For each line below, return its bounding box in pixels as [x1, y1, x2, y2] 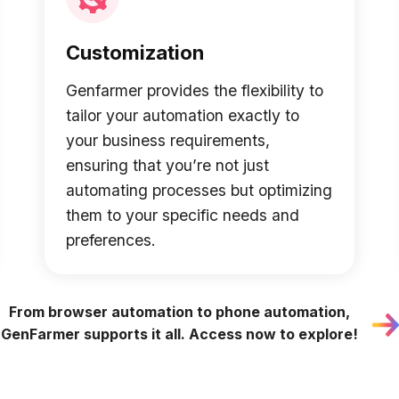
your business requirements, [66, 131, 270, 151]
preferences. [66, 231, 156, 250]
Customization [66, 41, 204, 65]
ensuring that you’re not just [66, 156, 269, 175]
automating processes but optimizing [66, 181, 332, 200]
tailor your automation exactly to [66, 106, 299, 126]
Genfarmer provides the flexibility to [66, 81, 323, 101]
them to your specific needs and [66, 206, 299, 225]
